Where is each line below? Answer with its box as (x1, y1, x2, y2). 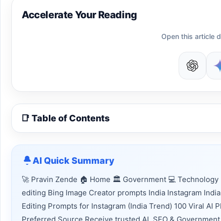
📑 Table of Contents (21, 113, 110, 123)
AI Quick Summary (33, 155, 114, 166)
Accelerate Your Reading (22, 9, 137, 21)
